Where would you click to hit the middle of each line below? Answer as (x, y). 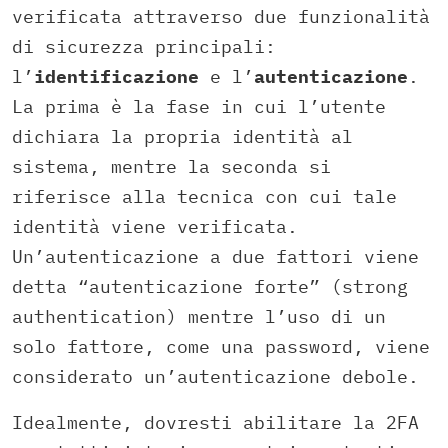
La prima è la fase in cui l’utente (199, 107)
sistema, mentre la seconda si (171, 167)
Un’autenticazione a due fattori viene (215, 257)
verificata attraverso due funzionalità (221, 17)
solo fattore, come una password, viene (221, 347)
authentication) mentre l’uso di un (199, 317)
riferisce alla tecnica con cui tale (204, 197)
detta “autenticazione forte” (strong (210, 287)
